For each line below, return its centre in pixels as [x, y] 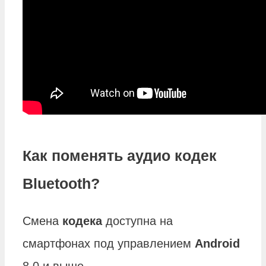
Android [217, 244]
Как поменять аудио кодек [120, 155]
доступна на [137, 221]
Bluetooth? [61, 183]
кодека [82, 221]
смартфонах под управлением [109, 244]
